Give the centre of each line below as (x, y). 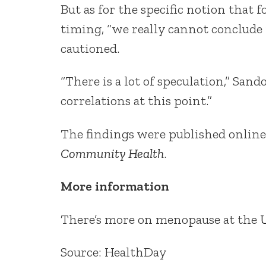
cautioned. (90, 49)
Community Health (112, 153)
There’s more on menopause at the (160, 219)
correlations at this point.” (136, 101)
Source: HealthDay (114, 252)
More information (115, 186)
